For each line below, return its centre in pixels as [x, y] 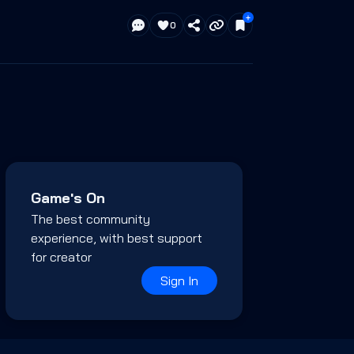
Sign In [179, 281]
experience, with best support [116, 238]
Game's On [68, 198]
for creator [61, 257]
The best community [90, 219]
